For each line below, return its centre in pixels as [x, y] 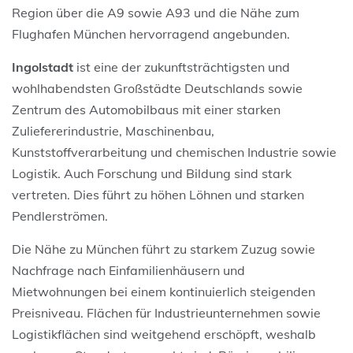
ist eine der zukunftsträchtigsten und [183, 67]
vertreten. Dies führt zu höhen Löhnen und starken [158, 194]
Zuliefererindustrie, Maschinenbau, [113, 130]
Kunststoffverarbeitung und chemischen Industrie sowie [174, 152]
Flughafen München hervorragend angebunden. [151, 33]
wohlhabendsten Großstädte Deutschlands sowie [157, 88]
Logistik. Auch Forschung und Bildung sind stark [152, 173]
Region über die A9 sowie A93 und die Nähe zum [156, 12]
